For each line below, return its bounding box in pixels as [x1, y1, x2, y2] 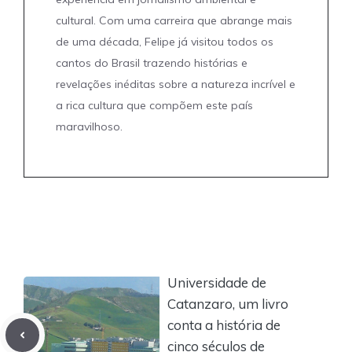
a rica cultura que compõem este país [56, 98, 253, 112]
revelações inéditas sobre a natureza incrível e [56, 77, 295, 91]
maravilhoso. [56, 119, 123, 134]
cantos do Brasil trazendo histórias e [56, 56, 247, 70]
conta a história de [167, 316, 280, 333]
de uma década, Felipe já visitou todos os [56, 35, 273, 49]
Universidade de [167, 273, 266, 291]
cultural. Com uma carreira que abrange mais [56, 13, 292, 27]
